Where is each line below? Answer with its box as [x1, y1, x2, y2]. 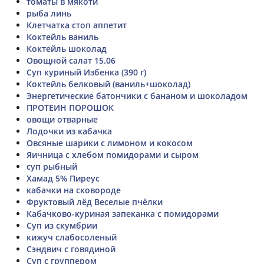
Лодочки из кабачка [27, 125, 112, 137]
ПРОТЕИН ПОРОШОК [27, 101, 114, 113]
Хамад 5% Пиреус [27, 172, 100, 184]
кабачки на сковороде [27, 184, 121, 196]
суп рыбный [27, 160, 77, 172]
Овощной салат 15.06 [27, 54, 115, 66]
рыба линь [27, 7, 71, 19]
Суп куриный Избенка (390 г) [27, 66, 146, 78]
